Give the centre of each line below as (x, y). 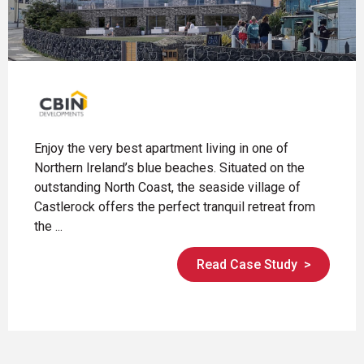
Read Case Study (247, 264)
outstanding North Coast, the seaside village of (167, 187)
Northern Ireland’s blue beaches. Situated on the (169, 167)
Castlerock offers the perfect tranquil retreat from (175, 206)
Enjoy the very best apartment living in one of (161, 148)
